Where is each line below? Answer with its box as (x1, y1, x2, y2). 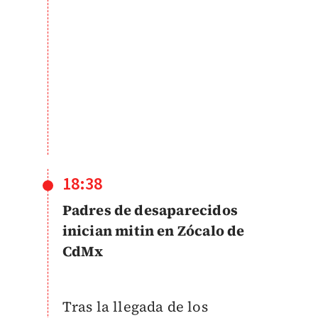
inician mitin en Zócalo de (62, 220, 245, 241)
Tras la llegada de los (62, 296, 208, 317)
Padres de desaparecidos (62, 199, 238, 220)
